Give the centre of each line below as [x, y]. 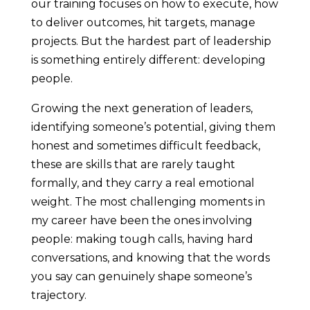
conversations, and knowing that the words [150, 258]
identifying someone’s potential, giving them [153, 127]
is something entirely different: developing [148, 60]
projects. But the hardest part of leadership [151, 41]
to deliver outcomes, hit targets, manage [143, 22]
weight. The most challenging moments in [148, 202]
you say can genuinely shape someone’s [141, 276]
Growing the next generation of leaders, [142, 108]
